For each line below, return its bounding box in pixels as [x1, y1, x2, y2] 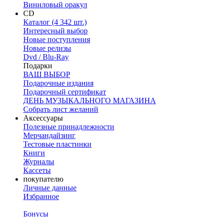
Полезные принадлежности [23, 123, 114, 131]
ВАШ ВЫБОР [23, 70, 70, 79]
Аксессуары [23, 114, 63, 123]
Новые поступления [23, 35, 90, 44]
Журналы [23, 157, 54, 166]
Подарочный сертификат [23, 88, 106, 96]
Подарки [23, 62, 52, 70]
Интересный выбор [23, 27, 88, 35]
